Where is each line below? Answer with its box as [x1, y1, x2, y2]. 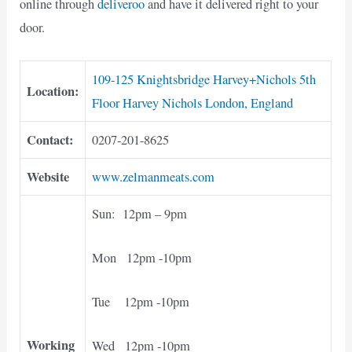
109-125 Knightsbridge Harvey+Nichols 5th [92, 70, 317, 88]
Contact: [27, 130, 74, 149]
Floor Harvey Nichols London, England [92, 93, 294, 112]
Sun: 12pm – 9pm [92, 204, 188, 222]
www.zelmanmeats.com [92, 167, 215, 185]
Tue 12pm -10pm [92, 293, 190, 311]
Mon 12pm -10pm [92, 248, 192, 266]
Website [27, 167, 70, 186]
